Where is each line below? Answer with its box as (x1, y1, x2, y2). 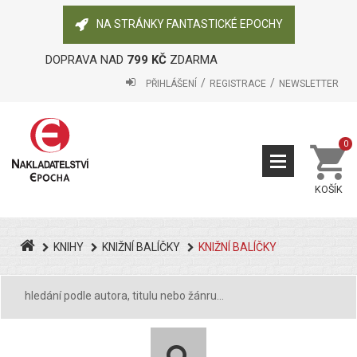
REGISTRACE (210, 78, 266, 89)
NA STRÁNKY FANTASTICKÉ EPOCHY (96, 18, 283, 30)
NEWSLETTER (279, 78, 339, 89)
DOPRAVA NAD (45, 53, 127, 67)
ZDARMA (166, 53, 218, 67)
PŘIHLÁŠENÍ (146, 78, 197, 89)
